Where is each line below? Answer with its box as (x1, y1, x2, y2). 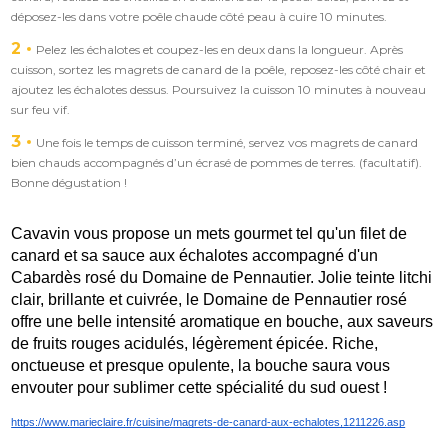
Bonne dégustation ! (11, 174, 128, 190)
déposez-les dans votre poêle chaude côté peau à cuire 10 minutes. (11, 8, 388, 24)
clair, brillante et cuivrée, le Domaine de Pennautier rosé (11, 290, 408, 308)
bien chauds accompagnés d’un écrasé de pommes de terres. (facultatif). (11, 154, 423, 170)
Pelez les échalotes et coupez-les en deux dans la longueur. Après (36, 41, 404, 57)
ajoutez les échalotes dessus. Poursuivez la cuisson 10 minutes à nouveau (11, 81, 427, 97)
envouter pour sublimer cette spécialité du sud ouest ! (11, 378, 392, 396)
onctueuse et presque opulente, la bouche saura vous (11, 356, 391, 374)
